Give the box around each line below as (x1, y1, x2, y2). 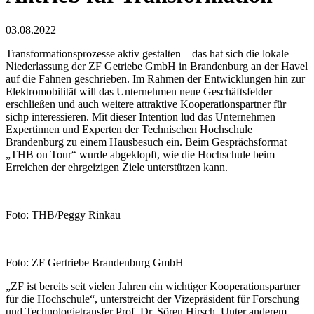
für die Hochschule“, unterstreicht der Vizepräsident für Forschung (6, 292, 299, 305)
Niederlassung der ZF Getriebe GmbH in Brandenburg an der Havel (6, 60, 308, 72)
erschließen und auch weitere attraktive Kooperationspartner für (6, 97, 286, 110)
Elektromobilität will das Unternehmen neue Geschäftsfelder (6, 85, 272, 97)
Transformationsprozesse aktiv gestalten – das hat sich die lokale (6, 47, 289, 60)
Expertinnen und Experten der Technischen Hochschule (6, 123, 252, 135)
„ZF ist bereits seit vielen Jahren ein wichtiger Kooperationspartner (6, 280, 300, 292)
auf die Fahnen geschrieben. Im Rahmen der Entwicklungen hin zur (6, 72, 305, 85)
